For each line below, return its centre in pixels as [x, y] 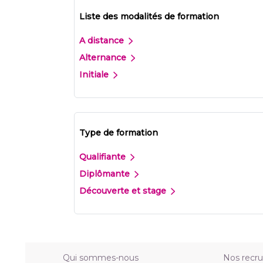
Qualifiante [104, 156]
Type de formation [119, 132]
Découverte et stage [124, 190]
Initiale [95, 74]
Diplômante [106, 173]
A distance [103, 40]
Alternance [104, 57]
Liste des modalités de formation [149, 16]
